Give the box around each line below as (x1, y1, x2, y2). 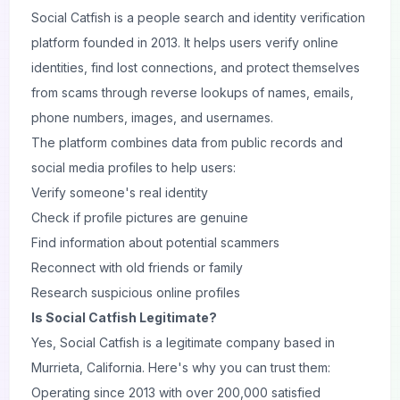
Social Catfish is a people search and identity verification (31, 10, 365, 25)
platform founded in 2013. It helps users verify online (31, 35, 338, 50)
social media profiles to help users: (31, 160, 236, 175)
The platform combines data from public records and (31, 135, 343, 150)
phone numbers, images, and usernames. (31, 110, 273, 125)
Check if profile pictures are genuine (31, 210, 248, 225)
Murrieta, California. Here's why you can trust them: (31, 360, 330, 375)
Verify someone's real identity (31, 185, 208, 200)
